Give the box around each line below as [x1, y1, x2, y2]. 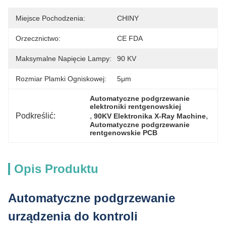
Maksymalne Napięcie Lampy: [16, 54, 111, 63]
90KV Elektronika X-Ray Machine [94, 112, 206, 120]
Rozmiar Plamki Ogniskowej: [16, 75, 106, 83]
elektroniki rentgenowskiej [90, 102, 182, 110]
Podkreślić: [16, 111, 55, 120]
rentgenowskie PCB [90, 129, 158, 137]
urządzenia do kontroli [8, 209, 138, 223]
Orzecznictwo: [16, 34, 61, 42]
